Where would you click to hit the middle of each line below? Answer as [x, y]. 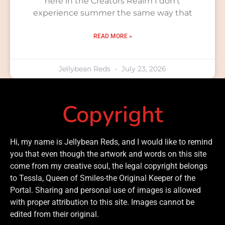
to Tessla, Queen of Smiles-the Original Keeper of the [103, 178]
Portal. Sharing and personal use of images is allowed [105, 190]
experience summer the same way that [113, 13]
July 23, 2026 [143, 69]
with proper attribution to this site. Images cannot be [102, 202]
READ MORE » [113, 36]
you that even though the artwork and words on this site [108, 154]
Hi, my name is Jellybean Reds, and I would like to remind [111, 142]
